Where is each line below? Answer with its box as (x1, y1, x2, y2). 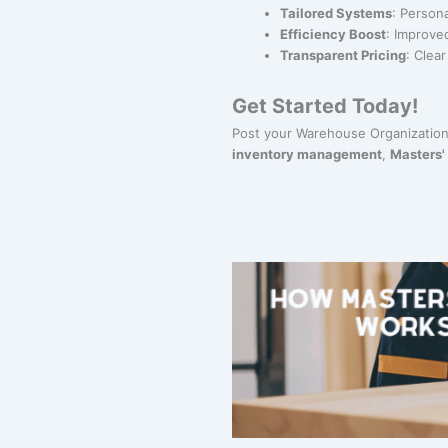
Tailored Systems (280, 4, 392, 21)
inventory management (232, 145, 382, 162)
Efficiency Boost (280, 25, 386, 42)
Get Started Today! (232, 93, 418, 118)
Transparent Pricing (280, 46, 406, 63)
